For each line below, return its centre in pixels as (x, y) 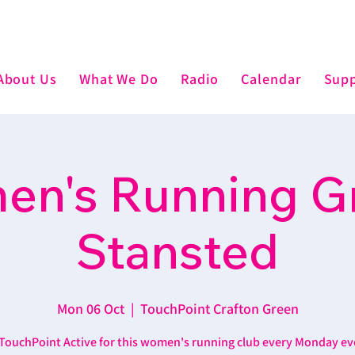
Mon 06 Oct (90, 309)
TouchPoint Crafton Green (219, 309)
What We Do (118, 78)
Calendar (271, 78)
